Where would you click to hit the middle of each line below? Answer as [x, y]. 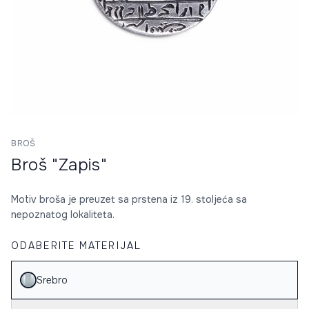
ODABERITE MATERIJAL [76, 246]
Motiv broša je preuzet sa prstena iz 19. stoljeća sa [129, 199]
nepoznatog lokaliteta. [63, 215]
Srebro [52, 280]
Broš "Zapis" [59, 165]
